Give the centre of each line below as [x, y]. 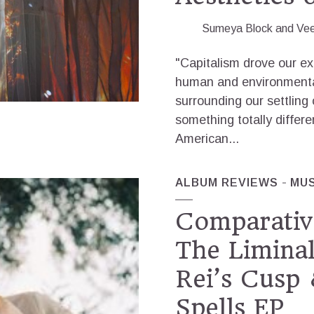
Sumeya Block [237, 28]
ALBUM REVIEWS [227, 183]
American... [207, 139]
